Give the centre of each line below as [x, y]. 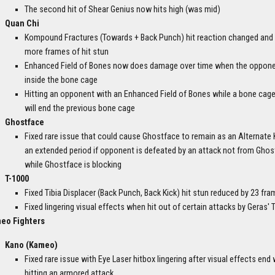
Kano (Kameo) [31, 246]
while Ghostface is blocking [73, 165]
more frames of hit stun [67, 52]
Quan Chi [22, 24]
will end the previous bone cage [80, 109]
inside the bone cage [61, 80]
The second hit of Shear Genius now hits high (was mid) [122, 10]
